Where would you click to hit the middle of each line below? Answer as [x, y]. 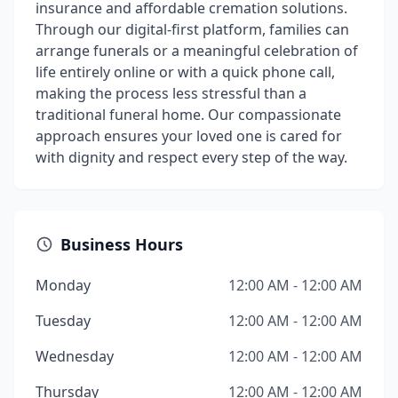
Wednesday [75, 356]
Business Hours [122, 244]
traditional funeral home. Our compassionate [188, 115]
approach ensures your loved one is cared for [189, 136]
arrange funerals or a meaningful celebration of [197, 51]
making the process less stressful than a [171, 93]
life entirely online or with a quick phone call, [185, 72]
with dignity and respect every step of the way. [191, 157]
